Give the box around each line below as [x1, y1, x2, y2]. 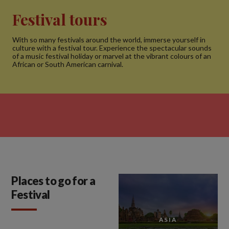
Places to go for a [11, 173, 96, 188]
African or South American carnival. [12, 59, 123, 68]
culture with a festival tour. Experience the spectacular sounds [12, 43, 212, 52]
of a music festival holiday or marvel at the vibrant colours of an [12, 51, 211, 60]
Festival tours [12, 9, 107, 30]
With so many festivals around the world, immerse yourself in [12, 35, 205, 44]
